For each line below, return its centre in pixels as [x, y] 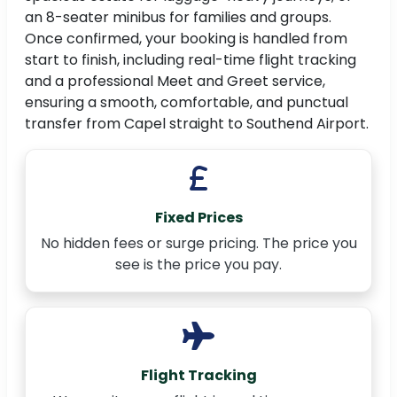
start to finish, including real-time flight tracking [191, 60]
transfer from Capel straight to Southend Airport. [197, 124]
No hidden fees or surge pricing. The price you [198, 244]
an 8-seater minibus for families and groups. [178, 18]
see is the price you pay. [198, 265]
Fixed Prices [198, 218]
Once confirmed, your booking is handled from [186, 39]
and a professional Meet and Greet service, [175, 82]
